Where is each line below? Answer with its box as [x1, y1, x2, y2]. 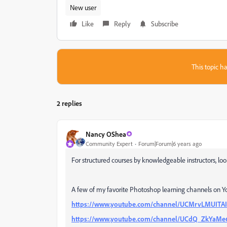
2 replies [57, 99, 82, 107]
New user [70, 3, 96, 12]
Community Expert [86, 139, 133, 147]
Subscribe [151, 19, 178, 28]
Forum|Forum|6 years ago [138, 139, 202, 147]
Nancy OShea [86, 129, 126, 138]
